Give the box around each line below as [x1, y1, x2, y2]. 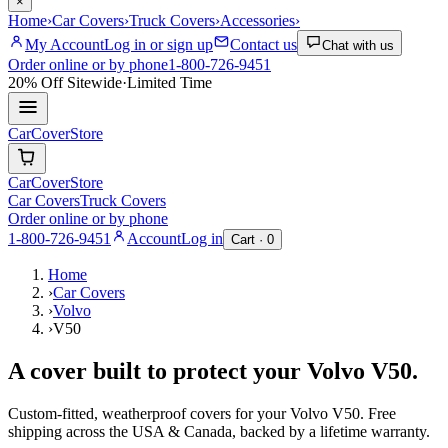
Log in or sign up [104, 36, 213, 54]
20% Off [8, 74, 63, 92]
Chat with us [322, 38, 394, 54]
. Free [360, 405, 396, 423]
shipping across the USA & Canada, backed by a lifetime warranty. [8, 423, 430, 441]
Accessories [220, 12, 295, 30]
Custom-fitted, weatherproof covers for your [8, 405, 290, 423]
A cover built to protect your [8, 358, 307, 385]
